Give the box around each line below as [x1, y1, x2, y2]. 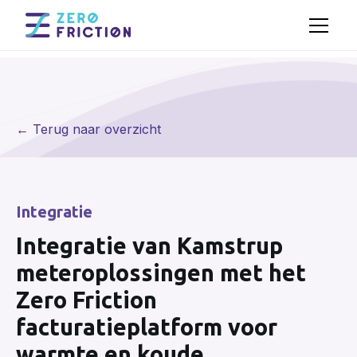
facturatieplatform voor [16, 313, 277, 339]
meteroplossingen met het [16, 259, 306, 285]
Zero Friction [16, 286, 157, 312]
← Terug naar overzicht [16, 121, 161, 138]
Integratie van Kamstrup [16, 232, 283, 258]
